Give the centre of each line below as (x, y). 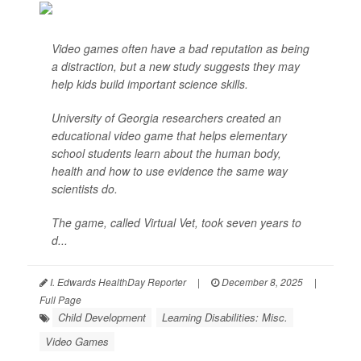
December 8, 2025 (261, 282)
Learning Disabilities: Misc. (225, 317)
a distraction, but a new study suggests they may (176, 66)
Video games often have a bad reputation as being (180, 49)
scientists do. (85, 189)
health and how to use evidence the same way (170, 171)
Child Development (102, 317)
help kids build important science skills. (150, 84)
